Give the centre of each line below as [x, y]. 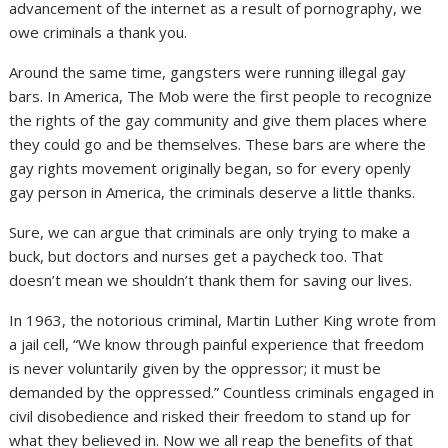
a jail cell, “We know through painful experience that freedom [217, 343]
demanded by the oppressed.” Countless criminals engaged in [222, 391]
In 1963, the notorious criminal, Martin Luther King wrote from [223, 319]
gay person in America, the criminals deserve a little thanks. [212, 191]
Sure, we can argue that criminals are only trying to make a [210, 231]
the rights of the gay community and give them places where [218, 119]
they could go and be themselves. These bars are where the [218, 143]
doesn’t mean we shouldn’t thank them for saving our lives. [211, 279]
